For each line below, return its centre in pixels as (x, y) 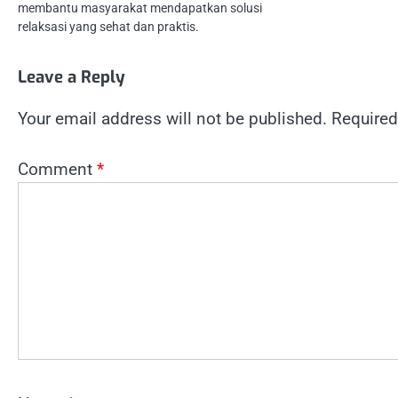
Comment (57, 169)
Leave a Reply (72, 77)
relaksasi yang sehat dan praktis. (108, 27)
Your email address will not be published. (172, 119)
